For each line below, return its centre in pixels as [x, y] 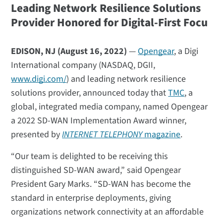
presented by [37, 135]
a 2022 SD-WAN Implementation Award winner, [99, 121]
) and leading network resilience [126, 79]
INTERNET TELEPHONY [102, 135]
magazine [162, 135]
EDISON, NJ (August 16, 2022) [69, 52]
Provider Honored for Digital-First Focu [110, 23]
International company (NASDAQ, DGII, [83, 65]
